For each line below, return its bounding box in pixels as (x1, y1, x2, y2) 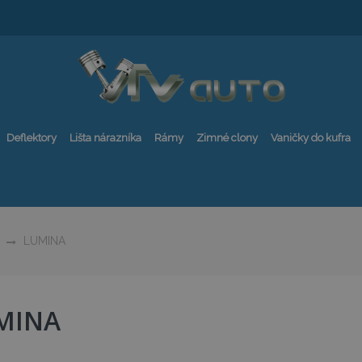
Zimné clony (196, 132, 258, 144)
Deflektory (6, 132, 57, 144)
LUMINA (23, 234, 65, 247)
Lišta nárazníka (69, 132, 141, 144)
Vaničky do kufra (271, 132, 351, 144)
